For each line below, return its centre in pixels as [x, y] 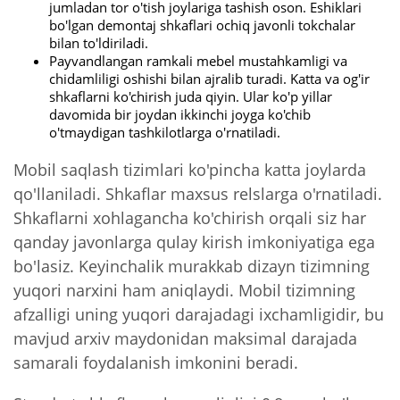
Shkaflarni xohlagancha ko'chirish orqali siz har [190, 218]
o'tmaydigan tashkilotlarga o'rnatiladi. [165, 132]
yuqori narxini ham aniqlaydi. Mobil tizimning [184, 290]
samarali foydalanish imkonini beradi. [156, 362]
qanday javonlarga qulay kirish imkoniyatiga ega [194, 242]
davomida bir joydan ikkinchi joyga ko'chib [180, 114]
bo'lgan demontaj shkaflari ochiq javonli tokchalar [202, 25]
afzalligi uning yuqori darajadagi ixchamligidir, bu [199, 314]
